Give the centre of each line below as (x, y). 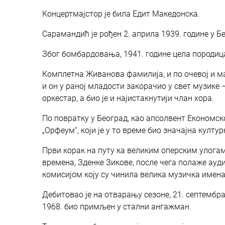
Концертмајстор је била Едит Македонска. (121, 14)
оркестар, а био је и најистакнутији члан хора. (128, 98)
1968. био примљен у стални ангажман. (117, 206)
